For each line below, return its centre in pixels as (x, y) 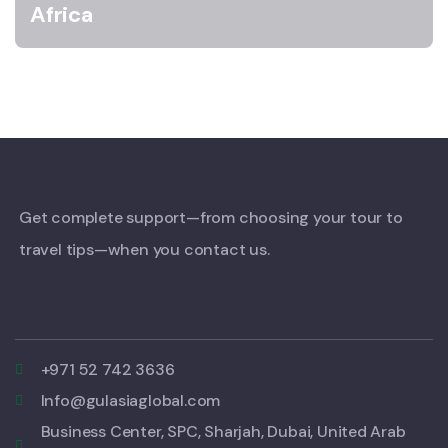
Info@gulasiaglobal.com (130, 400)
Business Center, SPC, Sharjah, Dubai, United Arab (223, 431)
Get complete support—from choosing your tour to (211, 217)
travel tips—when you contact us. (144, 249)
